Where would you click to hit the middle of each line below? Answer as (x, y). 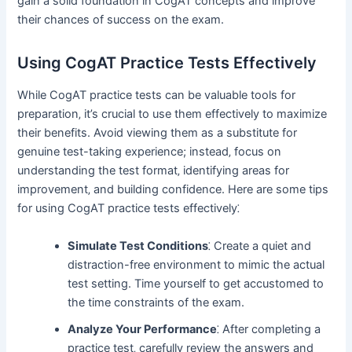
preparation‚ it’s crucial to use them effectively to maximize (172, 114)
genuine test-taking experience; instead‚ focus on (150, 152)
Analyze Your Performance (143, 329)
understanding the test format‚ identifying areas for (154, 171)
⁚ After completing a (269, 329)
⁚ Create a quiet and (260, 246)
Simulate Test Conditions (138, 246)
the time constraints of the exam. (156, 302)
